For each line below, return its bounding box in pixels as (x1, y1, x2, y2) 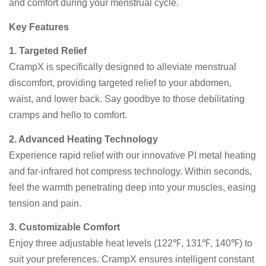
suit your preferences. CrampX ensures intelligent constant (9, 254, 254, 265)
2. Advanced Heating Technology (9, 134, 158, 144)
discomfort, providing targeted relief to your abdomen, (9, 78, 232, 88)
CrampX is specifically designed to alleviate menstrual (9, 62, 236, 72)
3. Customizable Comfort (9, 222, 120, 233)
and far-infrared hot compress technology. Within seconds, (9, 166, 252, 176)
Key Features (9, 21, 69, 32)
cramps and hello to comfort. (9, 110, 127, 121)
